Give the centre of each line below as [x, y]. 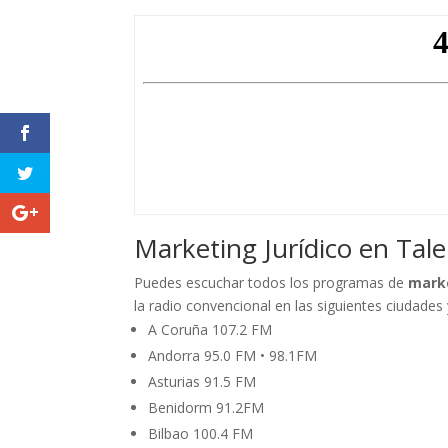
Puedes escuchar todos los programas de [271, 283]
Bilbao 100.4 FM [201, 434]
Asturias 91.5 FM [202, 382]
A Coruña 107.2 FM [210, 330]
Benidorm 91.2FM [206, 408]
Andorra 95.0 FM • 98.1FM [233, 356]
